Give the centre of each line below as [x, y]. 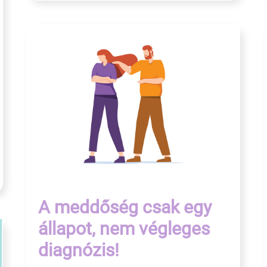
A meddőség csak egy [125, 207]
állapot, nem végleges [124, 229]
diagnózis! [79, 250]
